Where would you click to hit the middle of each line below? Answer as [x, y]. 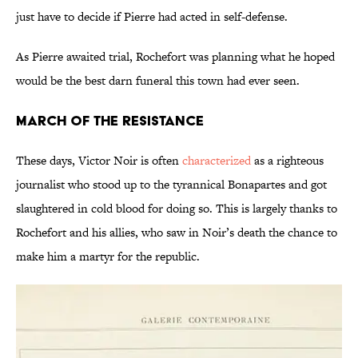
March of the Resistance [110, 121]
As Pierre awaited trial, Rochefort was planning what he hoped [175, 57]
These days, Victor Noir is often [99, 161]
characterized [217, 161]
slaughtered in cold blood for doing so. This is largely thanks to [177, 209]
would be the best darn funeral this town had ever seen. [158, 81]
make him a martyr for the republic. [108, 257]
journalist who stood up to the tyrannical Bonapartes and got [171, 185]
